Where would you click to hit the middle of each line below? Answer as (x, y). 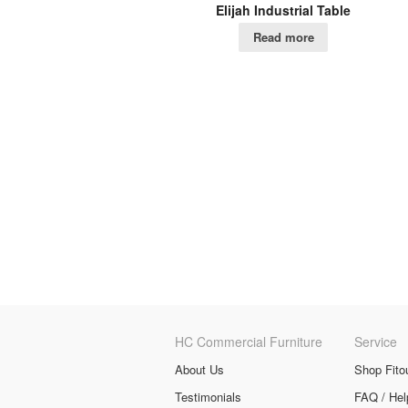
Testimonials (208, 397)
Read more (283, 37)
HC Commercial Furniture (249, 342)
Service (375, 342)
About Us (199, 370)
